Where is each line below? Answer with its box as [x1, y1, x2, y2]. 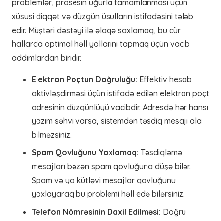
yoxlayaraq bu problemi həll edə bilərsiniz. [32, 189, 184, 199]
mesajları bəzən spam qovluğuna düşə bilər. [32, 161, 191, 171]
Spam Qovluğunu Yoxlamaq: [32, 147, 139, 157]
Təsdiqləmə [139, 147, 182, 157]
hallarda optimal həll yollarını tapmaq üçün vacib [12, 39, 190, 49]
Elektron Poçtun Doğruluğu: [32, 74, 137, 84]
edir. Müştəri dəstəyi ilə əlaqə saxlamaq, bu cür [12, 25, 181, 35]
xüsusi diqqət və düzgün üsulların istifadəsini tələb [12, 11, 193, 21]
